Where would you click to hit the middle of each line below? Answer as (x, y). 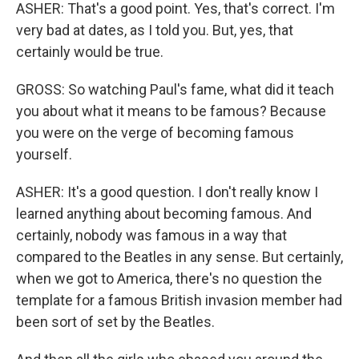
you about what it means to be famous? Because (171, 111)
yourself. (44, 155)
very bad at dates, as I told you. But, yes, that (155, 30)
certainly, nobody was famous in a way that (151, 236)
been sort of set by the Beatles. (115, 322)
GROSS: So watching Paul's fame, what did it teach (175, 90)
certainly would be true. (90, 52)
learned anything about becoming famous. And (164, 214)
